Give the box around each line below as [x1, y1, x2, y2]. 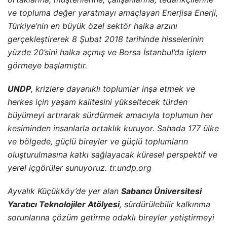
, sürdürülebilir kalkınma [120, 199, 210, 209]
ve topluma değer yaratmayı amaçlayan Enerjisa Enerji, [8, 7, 218, 18]
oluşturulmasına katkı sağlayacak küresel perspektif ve [8, 149, 217, 160]
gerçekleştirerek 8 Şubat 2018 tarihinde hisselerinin [8, 33, 204, 44]
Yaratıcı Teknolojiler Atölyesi [8, 199, 120, 209]
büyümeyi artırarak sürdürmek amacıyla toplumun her [8, 109, 213, 120]
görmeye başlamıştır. [8, 60, 87, 70]
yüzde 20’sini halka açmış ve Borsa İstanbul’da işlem [8, 47, 206, 57]
